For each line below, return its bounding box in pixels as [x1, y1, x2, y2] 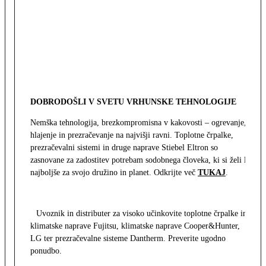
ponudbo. [30, 246, 62, 256]
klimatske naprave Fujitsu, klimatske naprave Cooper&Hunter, [30, 221, 240, 231]
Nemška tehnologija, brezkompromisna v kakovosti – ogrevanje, [30, 118, 246, 128]
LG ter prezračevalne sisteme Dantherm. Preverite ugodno [30, 234, 226, 243]
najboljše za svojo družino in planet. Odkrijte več [30, 168, 198, 178]
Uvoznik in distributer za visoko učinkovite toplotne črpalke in [36, 209, 247, 218]
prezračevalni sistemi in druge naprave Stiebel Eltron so [30, 143, 218, 153]
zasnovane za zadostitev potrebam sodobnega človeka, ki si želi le [30, 156, 250, 165]
